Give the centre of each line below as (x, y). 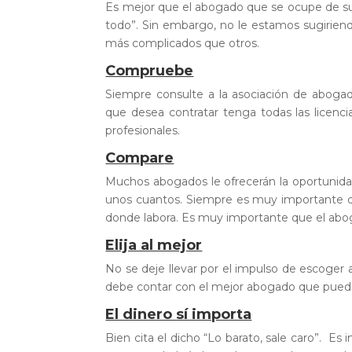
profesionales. (143, 130)
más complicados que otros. (183, 43)
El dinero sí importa (179, 314)
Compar (135, 158)
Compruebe (150, 71)
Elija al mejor (154, 245)
